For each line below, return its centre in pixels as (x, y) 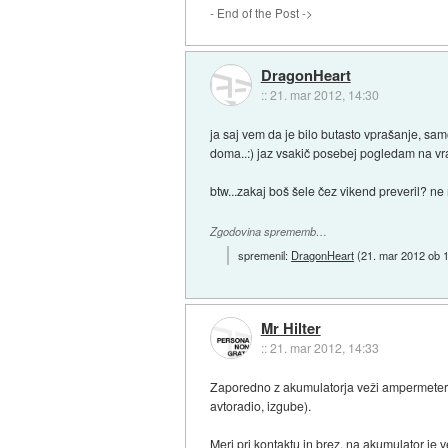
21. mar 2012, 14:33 (324, 347)
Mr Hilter (290, 327)
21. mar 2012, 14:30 (324, 95)
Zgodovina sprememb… (269, 232)
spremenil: (265, 254)
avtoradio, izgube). (261, 405)
